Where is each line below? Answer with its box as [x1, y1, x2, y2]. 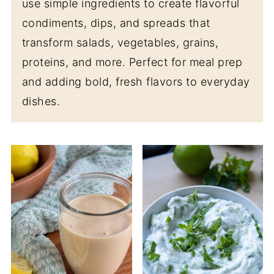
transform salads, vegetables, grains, [21, 36, 219, 49]
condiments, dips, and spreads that [21, 17, 210, 29]
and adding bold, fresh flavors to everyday [21, 75, 250, 88]
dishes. [21, 95, 61, 108]
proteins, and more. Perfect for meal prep [21, 56, 243, 68]
